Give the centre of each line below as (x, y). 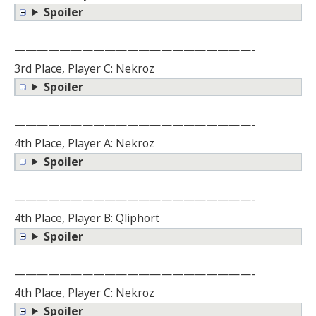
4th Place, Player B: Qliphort (87, 218)
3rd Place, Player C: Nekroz (84, 68)
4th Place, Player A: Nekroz (84, 143)
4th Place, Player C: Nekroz (84, 292)
